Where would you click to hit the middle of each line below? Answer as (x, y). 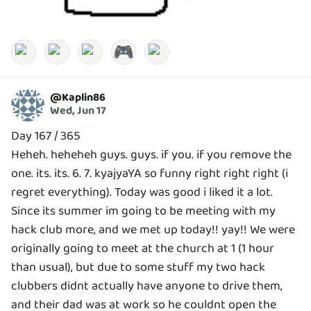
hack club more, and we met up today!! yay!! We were (153, 229)
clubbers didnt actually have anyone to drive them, (147, 286)
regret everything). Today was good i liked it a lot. (142, 192)
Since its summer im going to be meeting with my (143, 211)
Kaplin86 (84, 98)
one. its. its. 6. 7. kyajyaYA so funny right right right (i (150, 173)
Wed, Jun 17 (78, 111)
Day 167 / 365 (46, 136)
